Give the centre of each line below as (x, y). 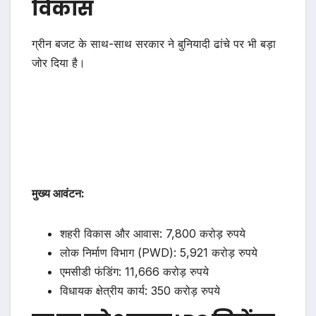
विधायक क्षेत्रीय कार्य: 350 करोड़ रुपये (140, 290)
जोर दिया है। (59, 62)
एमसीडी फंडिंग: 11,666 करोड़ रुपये (134, 271)
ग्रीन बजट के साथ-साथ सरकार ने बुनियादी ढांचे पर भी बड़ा (154, 43)
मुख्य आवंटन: (58, 193)
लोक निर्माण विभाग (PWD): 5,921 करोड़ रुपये (159, 252)
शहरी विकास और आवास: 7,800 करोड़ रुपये (153, 233)
